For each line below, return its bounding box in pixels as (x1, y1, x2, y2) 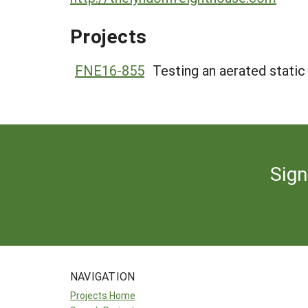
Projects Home (70, 289, 135, 302)
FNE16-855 (75, 61, 144, 79)
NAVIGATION (70, 269, 135, 283)
